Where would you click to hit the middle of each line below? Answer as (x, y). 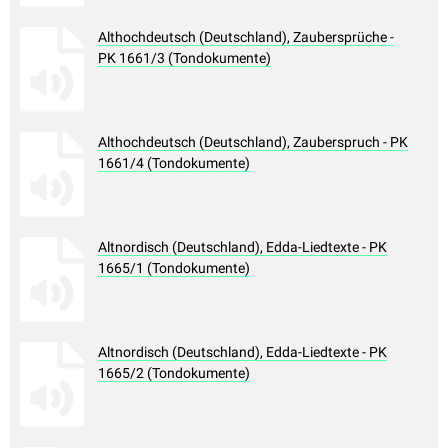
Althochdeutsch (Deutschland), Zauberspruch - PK (253, 142)
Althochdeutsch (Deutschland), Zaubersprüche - (246, 37)
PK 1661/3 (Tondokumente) (184, 58)
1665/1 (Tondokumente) (174, 268)
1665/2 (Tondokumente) (174, 373)
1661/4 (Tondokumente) (174, 163)
